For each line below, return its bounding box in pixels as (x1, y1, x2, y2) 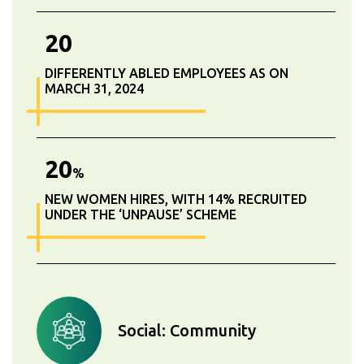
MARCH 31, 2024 (45, 80, 144, 96)
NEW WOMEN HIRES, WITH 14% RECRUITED (45, 191, 307, 206)
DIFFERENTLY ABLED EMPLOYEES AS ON (45, 65, 288, 80)
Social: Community (118, 321, 256, 340)
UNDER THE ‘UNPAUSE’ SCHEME (45, 206, 236, 222)
